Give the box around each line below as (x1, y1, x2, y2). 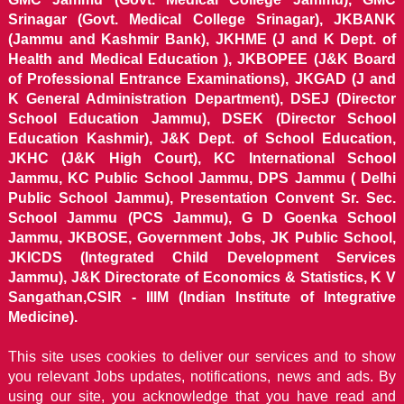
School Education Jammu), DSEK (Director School (7, 110, 397, 126)
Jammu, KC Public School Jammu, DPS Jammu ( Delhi (7, 170, 397, 186)
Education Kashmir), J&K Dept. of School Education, (7, 130, 397, 146)
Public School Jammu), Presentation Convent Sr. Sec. (7, 189, 397, 206)
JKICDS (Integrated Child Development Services (7, 249, 397, 265)
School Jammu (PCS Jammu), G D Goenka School (7, 209, 397, 225)
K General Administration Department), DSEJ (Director (7, 90, 397, 106)
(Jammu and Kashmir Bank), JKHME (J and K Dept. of (7, 31, 397, 47)
